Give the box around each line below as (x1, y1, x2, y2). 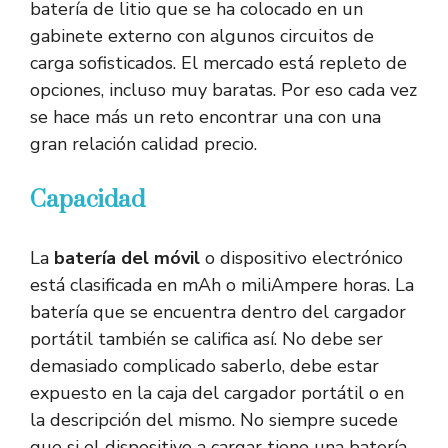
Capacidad (30, 185, 145, 216)
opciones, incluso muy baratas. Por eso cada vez (30, 78, 417, 103)
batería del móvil (54, 246, 200, 271)
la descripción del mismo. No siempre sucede (30, 408, 398, 433)
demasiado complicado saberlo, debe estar (30, 354, 379, 379)
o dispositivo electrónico (200, 246, 403, 271)
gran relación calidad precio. (30, 132, 257, 157)
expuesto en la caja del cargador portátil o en (30, 381, 404, 406)
